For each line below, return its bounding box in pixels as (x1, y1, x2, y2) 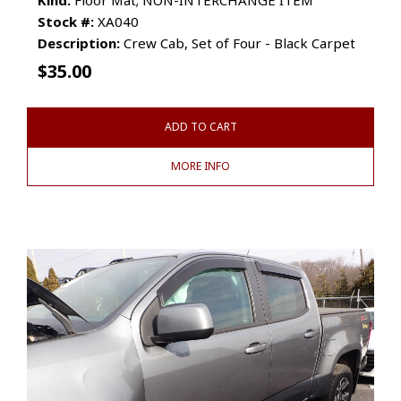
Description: (38, 33, 120, 52)
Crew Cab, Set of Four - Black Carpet (120, 33, 355, 52)
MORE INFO (171, 158, 230, 174)
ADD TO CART (164, 118, 237, 134)
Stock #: (38, 12, 94, 30)
